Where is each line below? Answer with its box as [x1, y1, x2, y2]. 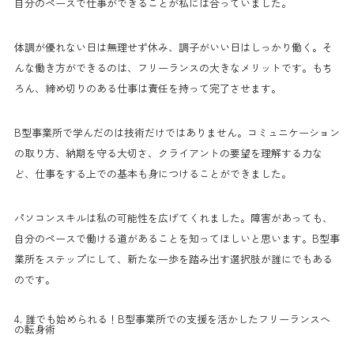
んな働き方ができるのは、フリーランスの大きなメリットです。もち [14, 59, 333, 75]
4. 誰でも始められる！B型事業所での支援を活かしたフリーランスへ [14, 311, 330, 326]
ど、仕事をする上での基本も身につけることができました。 [14, 165, 292, 181]
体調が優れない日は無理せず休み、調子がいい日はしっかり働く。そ [14, 39, 333, 55]
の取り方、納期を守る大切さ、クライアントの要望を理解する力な [14, 145, 322, 160]
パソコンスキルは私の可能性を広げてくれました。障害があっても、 [14, 209, 333, 225]
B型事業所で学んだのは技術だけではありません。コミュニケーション [14, 124, 340, 140]
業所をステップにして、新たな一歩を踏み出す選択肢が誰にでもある [14, 250, 333, 266]
